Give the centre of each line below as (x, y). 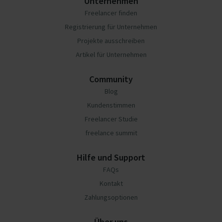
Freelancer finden (111, 13)
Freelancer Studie (111, 119)
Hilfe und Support (111, 157)
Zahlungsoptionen (111, 197)
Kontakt (111, 183)
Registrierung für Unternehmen (111, 27)
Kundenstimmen (111, 105)
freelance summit (111, 133)
